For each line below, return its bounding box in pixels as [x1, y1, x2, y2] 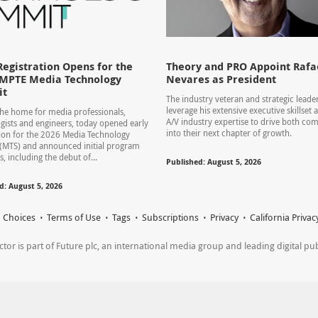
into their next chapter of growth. [165, 126, 292, 139]
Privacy [209, 211, 238, 224]
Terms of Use [46, 211, 101, 224]
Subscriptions [141, 211, 199, 224]
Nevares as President [165, 71, 276, 87]
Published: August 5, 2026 [165, 156, 261, 168]
